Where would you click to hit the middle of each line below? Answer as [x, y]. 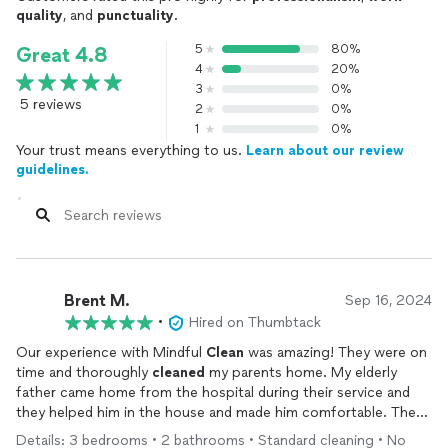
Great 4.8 [62, 55]
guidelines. [52, 169]
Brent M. [97, 300]
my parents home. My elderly [301, 372]
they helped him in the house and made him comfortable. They [219, 412]
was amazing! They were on [335, 352]
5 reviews [51, 104]
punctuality [135, 15]
